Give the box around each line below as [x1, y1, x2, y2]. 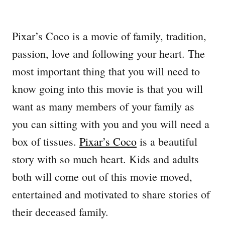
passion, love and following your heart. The [12, 46, 205, 61]
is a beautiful [137, 134, 197, 149]
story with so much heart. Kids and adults [12, 152, 199, 167]
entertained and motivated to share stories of [12, 187, 210, 202]
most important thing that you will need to [12, 64, 200, 79]
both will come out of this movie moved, [12, 169, 192, 184]
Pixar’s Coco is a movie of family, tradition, [12, 29, 206, 44]
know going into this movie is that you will [12, 81, 203, 96]
